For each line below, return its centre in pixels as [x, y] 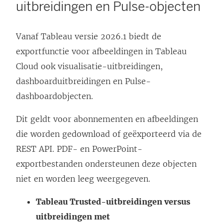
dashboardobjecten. [55, 96]
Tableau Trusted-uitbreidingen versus [113, 202]
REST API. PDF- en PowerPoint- [79, 149]
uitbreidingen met [73, 217]
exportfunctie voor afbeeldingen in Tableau [101, 52]
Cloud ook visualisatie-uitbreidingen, [89, 66]
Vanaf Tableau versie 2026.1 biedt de [89, 37]
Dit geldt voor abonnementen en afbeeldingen [107, 119]
